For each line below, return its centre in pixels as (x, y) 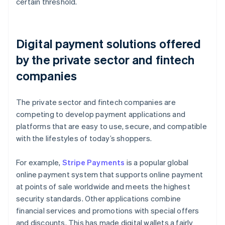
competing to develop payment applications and (101, 114)
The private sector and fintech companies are (96, 102)
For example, (39, 162)
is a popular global (157, 162)
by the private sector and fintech (105, 60)
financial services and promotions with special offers (108, 211)
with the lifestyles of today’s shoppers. (84, 138)
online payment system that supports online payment (110, 175)
